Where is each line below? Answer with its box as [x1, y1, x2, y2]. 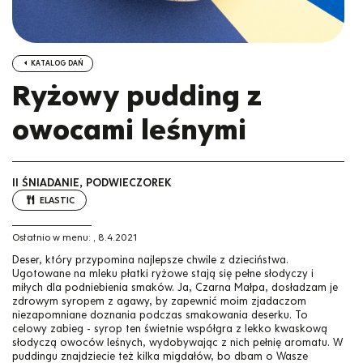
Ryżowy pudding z [12, 79, 262, 113]
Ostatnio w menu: [12, 232, 91, 244]
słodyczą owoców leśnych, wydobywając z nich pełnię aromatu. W [12, 335, 343, 350]
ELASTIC [40, 194, 75, 206]
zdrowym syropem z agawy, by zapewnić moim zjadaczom [12, 294, 306, 309]
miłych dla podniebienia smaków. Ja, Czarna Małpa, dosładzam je [12, 280, 338, 295]
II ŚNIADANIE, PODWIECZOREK [12, 176, 172, 190]
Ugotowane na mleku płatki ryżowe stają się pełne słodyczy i [12, 267, 314, 281]
